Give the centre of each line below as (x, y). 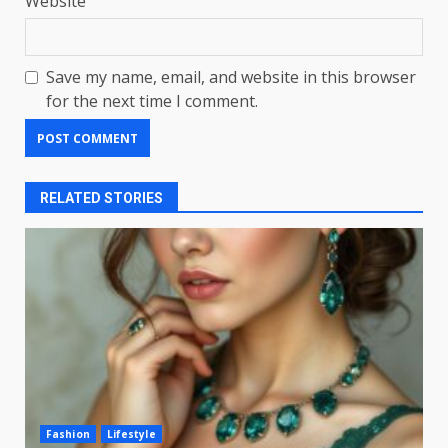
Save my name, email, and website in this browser (231, 77)
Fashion (68, 434)
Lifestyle (131, 434)
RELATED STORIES (101, 198)
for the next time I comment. (152, 101)
